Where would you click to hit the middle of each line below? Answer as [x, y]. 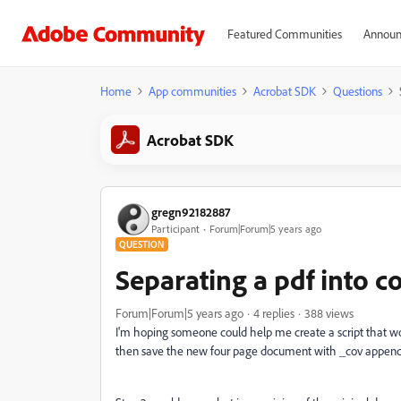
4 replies [274, 313]
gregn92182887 [191, 211]
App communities [192, 91]
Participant [175, 228]
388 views [329, 313]
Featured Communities [284, 34]
